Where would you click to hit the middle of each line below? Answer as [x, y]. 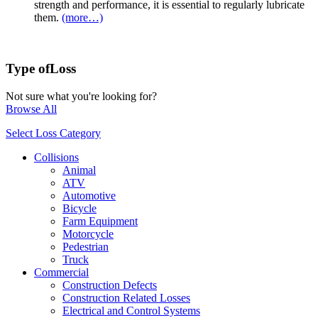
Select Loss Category [53, 133]
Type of [28, 69]
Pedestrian [86, 247]
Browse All [31, 109]
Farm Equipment [100, 221]
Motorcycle [88, 234]
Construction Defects [110, 285]
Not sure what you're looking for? [81, 97]
